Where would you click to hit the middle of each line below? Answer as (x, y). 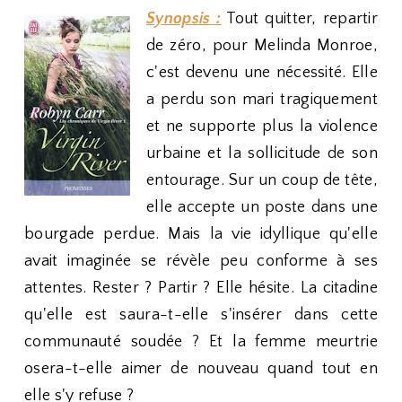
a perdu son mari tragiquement (262, 100)
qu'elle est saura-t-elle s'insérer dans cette (201, 315)
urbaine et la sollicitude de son (262, 153)
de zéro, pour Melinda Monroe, (262, 46)
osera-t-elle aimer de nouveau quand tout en (201, 369)
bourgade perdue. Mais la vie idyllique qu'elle (201, 234)
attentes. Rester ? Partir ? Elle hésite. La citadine (201, 288)
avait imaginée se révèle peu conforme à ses (201, 261)
